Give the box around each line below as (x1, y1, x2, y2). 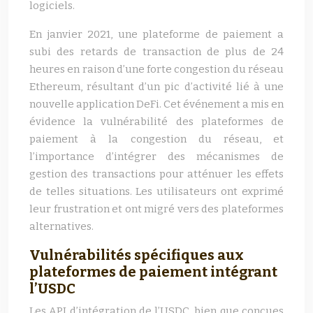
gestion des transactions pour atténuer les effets (29, 168, 284, 180)
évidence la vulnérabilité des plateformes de (29, 115, 284, 128)
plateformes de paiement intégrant (29, 263, 277, 280)
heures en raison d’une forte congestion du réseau (29, 63, 284, 75)
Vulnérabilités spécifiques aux (29, 247, 244, 263)
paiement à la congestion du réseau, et (29, 133, 284, 145)
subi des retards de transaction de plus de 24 (29, 45, 284, 58)
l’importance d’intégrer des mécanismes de (29, 150, 284, 163)
